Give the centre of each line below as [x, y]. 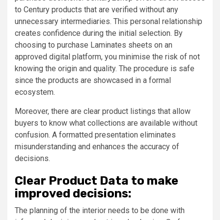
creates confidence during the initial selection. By [99, 33]
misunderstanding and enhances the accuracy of [97, 146]
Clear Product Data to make [96, 180]
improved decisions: [73, 193]
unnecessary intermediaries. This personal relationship [109, 21]
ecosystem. [35, 92]
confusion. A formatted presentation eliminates [95, 135]
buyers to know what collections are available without [106, 123]
